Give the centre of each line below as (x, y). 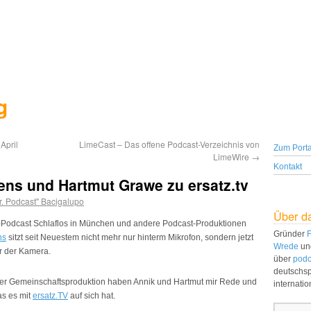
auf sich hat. (92, 296)
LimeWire (232, 157)
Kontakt (288, 167)
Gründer (290, 234)
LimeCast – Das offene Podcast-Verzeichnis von (169, 144)
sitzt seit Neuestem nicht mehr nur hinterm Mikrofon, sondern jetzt (130, 237)
